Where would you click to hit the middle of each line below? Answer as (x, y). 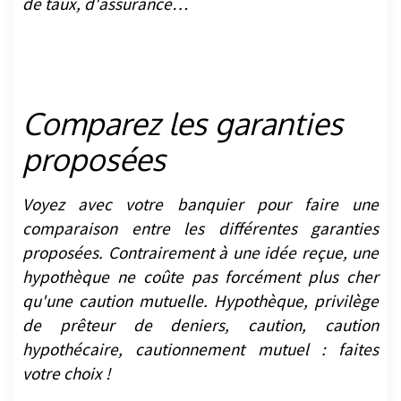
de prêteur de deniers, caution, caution (200, 325)
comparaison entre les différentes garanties (200, 229)
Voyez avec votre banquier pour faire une (200, 205)
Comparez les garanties (183, 124)
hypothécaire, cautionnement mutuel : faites (200, 350)
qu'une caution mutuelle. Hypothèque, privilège (200, 301)
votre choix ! (67, 374)
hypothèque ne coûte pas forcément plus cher (200, 277)
